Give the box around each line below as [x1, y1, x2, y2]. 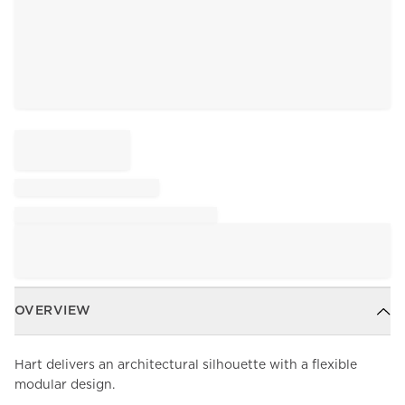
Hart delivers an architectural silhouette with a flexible [14, 359, 357, 372]
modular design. [14, 379, 115, 392]
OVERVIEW [14, 305, 91, 318]
